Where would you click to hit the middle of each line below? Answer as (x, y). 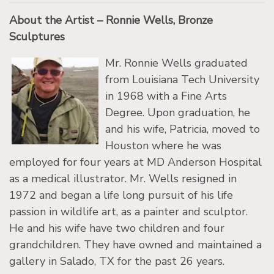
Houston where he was (163, 145)
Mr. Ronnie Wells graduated (176, 63)
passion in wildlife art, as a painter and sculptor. (128, 211)
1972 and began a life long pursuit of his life (121, 195)
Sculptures (37, 36)
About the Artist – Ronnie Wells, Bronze (111, 20)
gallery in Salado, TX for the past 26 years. (117, 261)
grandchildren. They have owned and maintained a (135, 244)
